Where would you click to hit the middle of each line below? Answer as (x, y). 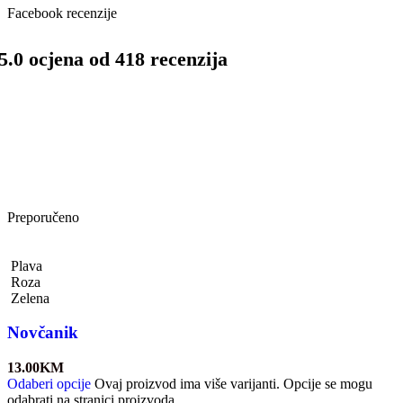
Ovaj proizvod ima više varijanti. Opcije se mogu (233, 384)
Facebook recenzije (62, 13)
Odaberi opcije (49, 384)
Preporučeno (43, 217)
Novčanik (43, 333)
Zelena (30, 298)
